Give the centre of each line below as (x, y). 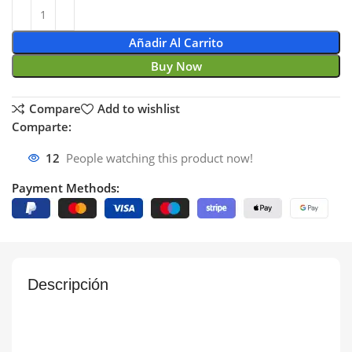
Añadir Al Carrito (176, 43)
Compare (55, 109)
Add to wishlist (138, 109)
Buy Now (176, 66)
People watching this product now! (160, 158)
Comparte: (42, 126)
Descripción (68, 284)
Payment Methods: (66, 187)
